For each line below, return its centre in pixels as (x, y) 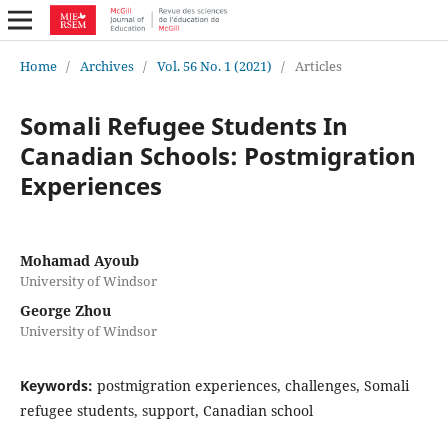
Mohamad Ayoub (79, 260)
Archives (106, 65)
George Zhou (65, 310)
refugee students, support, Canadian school (166, 410)
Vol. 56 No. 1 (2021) (214, 65)
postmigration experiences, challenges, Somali (252, 385)
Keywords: (58, 385)
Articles (318, 65)
